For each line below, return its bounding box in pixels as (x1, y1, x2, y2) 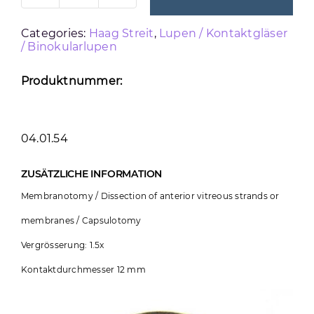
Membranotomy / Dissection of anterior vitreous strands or (20, 190, 280, 201)
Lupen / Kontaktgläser (159, 27, 288, 41)
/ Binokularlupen (20, 40, 117, 54)
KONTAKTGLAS (77, 9, 162, 23)
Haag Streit (88, 27, 154, 41)
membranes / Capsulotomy (20, 214, 142, 226)
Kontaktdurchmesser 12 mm (20, 264, 146, 275)
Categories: (20, 27, 89, 41)
